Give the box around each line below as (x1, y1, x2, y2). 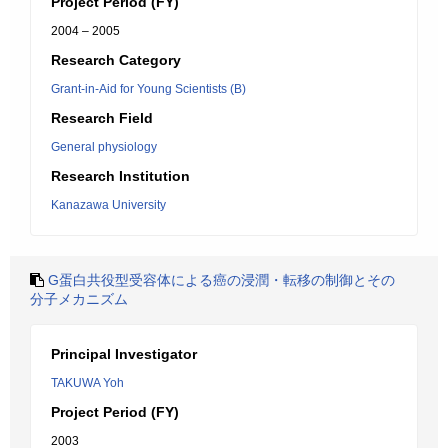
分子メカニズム (30, 291, 128, 307)
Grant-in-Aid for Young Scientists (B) (51, 82, 246, 96)
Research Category (51, 52, 181, 68)
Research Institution (51, 168, 190, 184)
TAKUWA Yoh (51, 376, 124, 390)
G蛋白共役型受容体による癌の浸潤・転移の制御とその (48, 272, 395, 288)
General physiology (51, 140, 157, 154)
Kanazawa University (51, 198, 166, 212)
